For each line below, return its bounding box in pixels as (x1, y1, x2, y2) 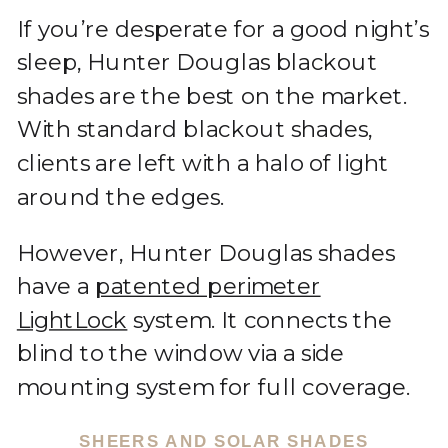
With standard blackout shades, (16, 116, 373, 143)
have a (16, 272, 96, 300)
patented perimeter (95, 272, 321, 300)
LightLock (16, 306, 128, 334)
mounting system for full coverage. (16, 373, 416, 401)
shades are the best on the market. (16, 82, 408, 110)
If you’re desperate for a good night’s (16, 15, 429, 42)
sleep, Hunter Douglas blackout (16, 48, 379, 76)
